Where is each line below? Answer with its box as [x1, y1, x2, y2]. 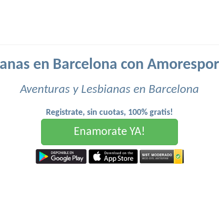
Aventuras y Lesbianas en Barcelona [20, 84, 199, 96]
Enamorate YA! [74, 126, 145, 138]
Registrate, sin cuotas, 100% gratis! [46, 108, 173, 117]
